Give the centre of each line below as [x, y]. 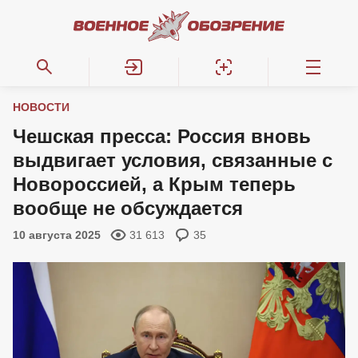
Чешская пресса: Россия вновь [162, 136]
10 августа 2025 [57, 235]
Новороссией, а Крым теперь [154, 184]
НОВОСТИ [41, 107]
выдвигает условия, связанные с [173, 160]
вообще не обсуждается [128, 208]
